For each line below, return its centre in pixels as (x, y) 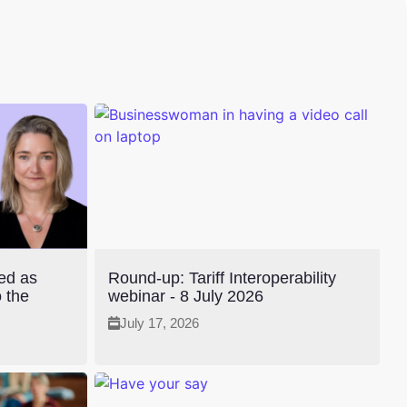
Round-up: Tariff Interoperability (222, 278)
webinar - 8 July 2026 (186, 297)
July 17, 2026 (159, 323)
